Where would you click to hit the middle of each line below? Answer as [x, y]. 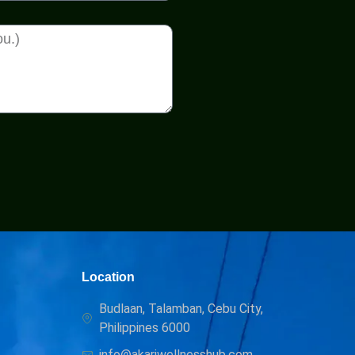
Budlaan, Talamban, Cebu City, [181, 308]
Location [108, 277]
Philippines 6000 [145, 327]
